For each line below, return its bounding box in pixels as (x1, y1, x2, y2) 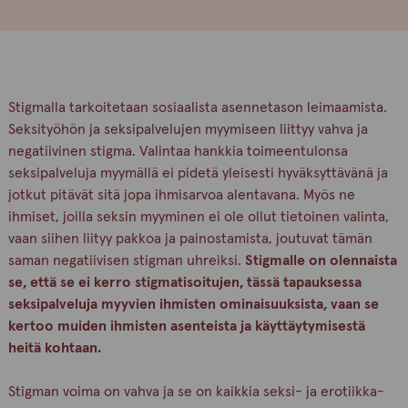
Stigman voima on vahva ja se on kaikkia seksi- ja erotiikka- (7, 384, 384, 399)
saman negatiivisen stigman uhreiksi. (7, 253, 245, 268)
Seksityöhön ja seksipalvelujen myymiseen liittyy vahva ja (7, 122, 368, 137)
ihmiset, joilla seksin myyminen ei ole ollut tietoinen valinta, (7, 209, 389, 224)
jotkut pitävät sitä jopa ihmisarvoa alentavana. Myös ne (7, 188, 355, 202)
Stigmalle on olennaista (244, 253, 397, 268)
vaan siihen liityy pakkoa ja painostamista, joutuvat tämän (7, 231, 372, 246)
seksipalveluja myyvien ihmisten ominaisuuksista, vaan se (7, 297, 379, 311)
